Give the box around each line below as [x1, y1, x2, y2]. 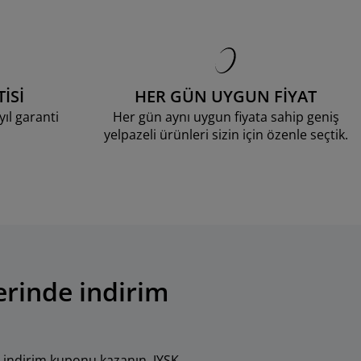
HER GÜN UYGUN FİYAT [135, 85, 317, 107]
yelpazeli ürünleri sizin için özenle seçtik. [103, 126, 348, 143]
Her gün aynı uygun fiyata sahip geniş [112, 108, 339, 126]
